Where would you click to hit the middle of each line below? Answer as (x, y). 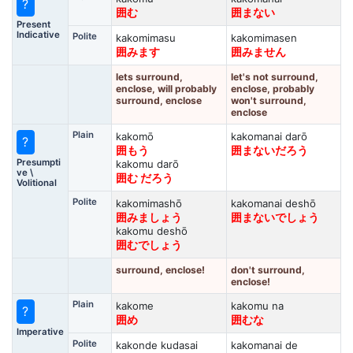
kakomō (134, 136)
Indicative (38, 34)
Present (33, 24)
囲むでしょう (149, 245)
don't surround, (268, 270)
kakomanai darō (269, 136)
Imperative (40, 331)
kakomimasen (264, 38)
